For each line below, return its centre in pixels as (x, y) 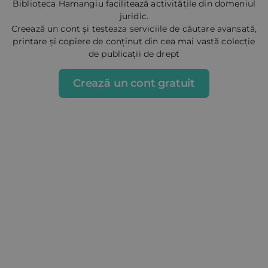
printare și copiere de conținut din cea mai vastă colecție (134, 42)
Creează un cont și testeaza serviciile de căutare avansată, (134, 29)
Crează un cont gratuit (134, 83)
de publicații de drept (134, 54)
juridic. (134, 16)
